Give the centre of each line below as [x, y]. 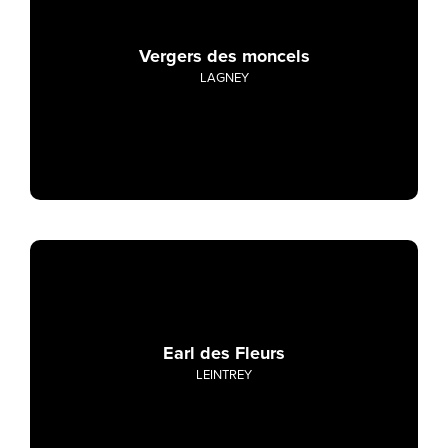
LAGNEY [224, 78]
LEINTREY [224, 374]
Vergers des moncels [224, 56]
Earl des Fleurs [224, 352]
